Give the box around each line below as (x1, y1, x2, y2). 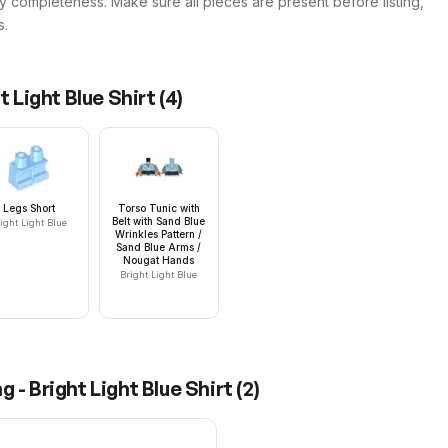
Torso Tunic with (117, 202, 200, 214)
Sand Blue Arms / (116, 241, 202, 253)
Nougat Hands (123, 254, 195, 266)
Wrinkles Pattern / (115, 228, 203, 240)
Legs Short (2, 202, 55, 214)
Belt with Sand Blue (112, 215, 206, 227)
